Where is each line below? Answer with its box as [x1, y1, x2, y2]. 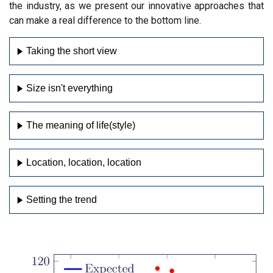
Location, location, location [26, 157, 141, 168]
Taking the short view [26, 46, 117, 56]
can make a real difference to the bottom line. [9, 15, 201, 26]
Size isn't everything [26, 83, 113, 93]
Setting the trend [26, 194, 97, 205]
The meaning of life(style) [26, 120, 135, 130]
